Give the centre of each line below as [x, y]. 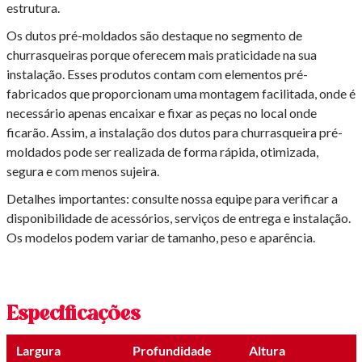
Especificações [73, 315]
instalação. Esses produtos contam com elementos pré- [157, 74]
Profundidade [172, 351]
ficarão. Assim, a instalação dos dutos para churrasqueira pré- [174, 133]
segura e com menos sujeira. [82, 171]
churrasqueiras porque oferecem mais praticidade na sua [161, 55]
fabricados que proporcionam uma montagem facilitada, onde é [181, 94]
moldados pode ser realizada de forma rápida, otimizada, [162, 152]
